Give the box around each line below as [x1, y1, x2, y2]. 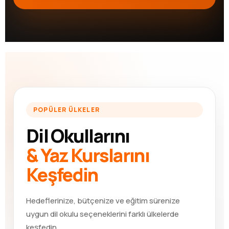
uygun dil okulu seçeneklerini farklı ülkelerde [26, 208, 179, 219]
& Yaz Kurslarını [26, 142, 149, 168]
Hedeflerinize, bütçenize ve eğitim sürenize [26, 195, 180, 206]
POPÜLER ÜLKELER [33, 105, 100, 114]
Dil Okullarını [26, 123, 130, 148]
